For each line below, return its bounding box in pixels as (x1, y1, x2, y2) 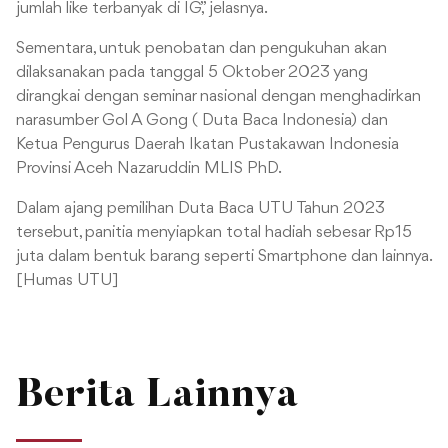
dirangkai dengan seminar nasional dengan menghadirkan (16, 88, 421, 106)
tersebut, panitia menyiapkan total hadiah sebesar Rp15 (16, 224, 412, 242)
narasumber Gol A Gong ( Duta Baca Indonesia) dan (16, 112, 388, 130)
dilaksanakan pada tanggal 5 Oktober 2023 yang (16, 64, 368, 82)
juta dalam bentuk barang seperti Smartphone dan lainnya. (16, 248, 431, 266)
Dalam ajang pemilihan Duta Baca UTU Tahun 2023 (16, 200, 385, 218)
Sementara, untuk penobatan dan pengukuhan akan (16, 40, 387, 58)
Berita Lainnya (16, 377, 298, 418)
